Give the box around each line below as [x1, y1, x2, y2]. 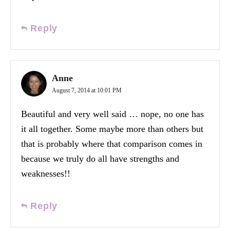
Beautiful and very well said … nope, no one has [21, 108, 204, 119]
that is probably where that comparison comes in [21, 138, 202, 149]
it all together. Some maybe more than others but [21, 123, 203, 134]
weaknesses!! [21, 168, 70, 179]
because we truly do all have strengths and [21, 153, 179, 164]
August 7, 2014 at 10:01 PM [52, 86, 122, 94]
